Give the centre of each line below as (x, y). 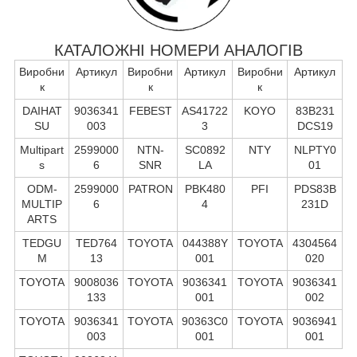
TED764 (96, 243)
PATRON (150, 188)
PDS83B (315, 188)
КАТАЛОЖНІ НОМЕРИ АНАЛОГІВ (178, 50)
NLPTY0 (315, 149)
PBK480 (205, 188)
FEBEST (150, 110)
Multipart (42, 149)
